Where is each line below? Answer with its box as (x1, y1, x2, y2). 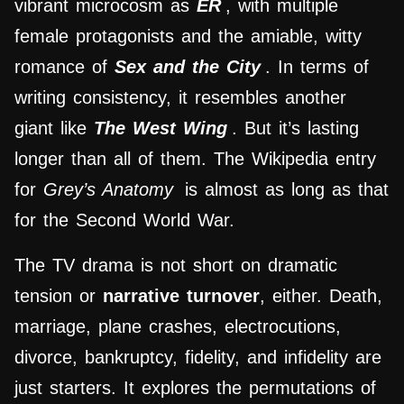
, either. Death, (260, 286, 382, 307)
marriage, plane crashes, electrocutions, (14, 317, 341, 337)
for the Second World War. (14, 210, 234, 231)
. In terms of (265, 57, 369, 78)
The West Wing (94, 118, 227, 139)
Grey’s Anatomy (43, 179, 180, 200)
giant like (14, 118, 94, 139)
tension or (14, 286, 103, 307)
